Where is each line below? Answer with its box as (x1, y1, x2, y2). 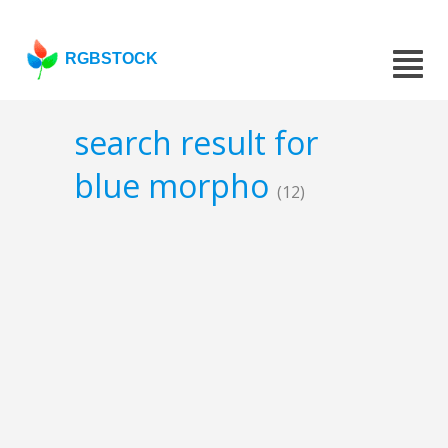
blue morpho (74, 164, 277, 208)
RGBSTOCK (65, 50, 159, 67)
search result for (74, 121, 318, 165)
